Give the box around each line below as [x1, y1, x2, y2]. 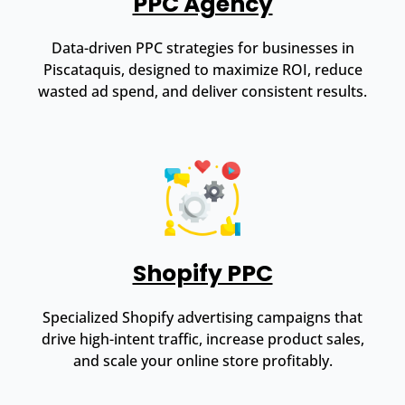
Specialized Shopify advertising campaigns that [42, 306, 363, 327]
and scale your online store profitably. [72, 350, 333, 371]
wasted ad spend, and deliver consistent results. [38, 80, 367, 101]
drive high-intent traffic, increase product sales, [41, 328, 364, 349]
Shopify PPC [132, 257, 273, 289]
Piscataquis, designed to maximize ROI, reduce [42, 59, 363, 80]
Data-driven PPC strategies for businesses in [51, 37, 354, 58]
